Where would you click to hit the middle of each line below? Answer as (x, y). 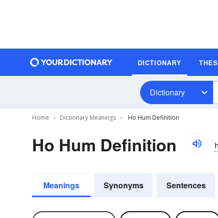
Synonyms (124, 185)
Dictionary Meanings (88, 118)
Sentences (186, 185)
